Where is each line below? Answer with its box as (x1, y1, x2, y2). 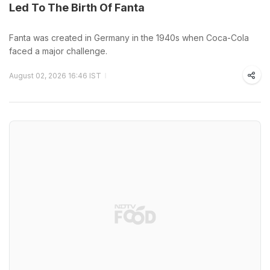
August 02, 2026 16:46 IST (9, 71, 101, 80)
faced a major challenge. (9, 45, 107, 56)
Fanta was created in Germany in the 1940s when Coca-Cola (9, 32, 249, 43)
